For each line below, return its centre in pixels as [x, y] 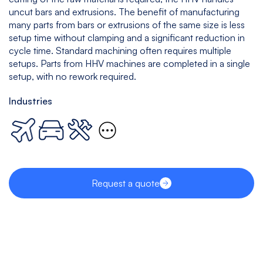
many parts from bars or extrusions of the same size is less [127, 25]
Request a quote [126, 183]
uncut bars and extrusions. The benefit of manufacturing [124, 12]
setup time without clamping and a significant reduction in [127, 38]
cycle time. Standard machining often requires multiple [120, 50]
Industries [31, 101]
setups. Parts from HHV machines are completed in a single [129, 63]
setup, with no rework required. [73, 76]
